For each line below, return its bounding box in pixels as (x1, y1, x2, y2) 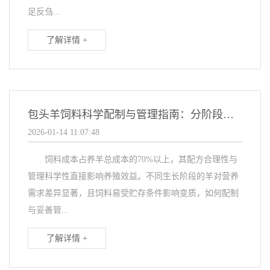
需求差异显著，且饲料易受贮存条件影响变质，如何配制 (28, 189, 239, 198)
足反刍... (28, 7, 60, 17)
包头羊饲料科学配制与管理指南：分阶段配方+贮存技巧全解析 (223, 108, 234, 121)
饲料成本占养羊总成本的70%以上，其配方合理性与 (28, 155, 237, 165)
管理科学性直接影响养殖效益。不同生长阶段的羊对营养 (28, 172, 239, 181)
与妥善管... (28, 206, 69, 215)
